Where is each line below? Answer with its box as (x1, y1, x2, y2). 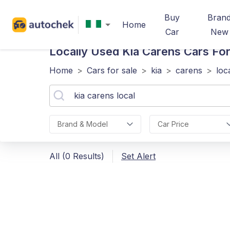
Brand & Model (57, 120, 108, 128)
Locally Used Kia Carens (49, 45, 181, 58)
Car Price (157, 120, 189, 128)
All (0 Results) (49, 151, 104, 161)
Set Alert (121, 151, 156, 161)
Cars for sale (87, 65, 137, 75)
